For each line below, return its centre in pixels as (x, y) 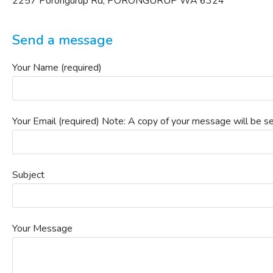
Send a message (62, 40)
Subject (28, 175)
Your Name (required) (57, 68)
